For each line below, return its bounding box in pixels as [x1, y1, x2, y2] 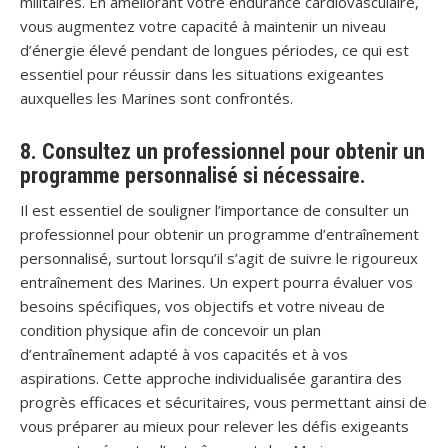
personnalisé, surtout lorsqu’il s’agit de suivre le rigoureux [20, 247, 418, 268]
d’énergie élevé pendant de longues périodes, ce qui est [20, 39, 409, 60]
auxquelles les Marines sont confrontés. [20, 87, 293, 108]
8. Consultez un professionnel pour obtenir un [20, 138, 425, 164]
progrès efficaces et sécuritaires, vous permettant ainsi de [20, 391, 427, 412]
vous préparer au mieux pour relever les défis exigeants [20, 415, 409, 436]
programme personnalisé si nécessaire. [20, 162, 366, 188]
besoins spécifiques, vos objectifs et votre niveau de [20, 295, 385, 316]
